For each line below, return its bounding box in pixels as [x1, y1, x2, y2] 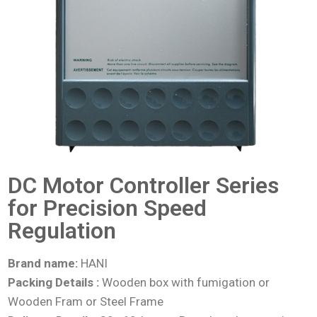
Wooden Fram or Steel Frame [8, 294, 164, 309]
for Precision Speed [8, 194, 207, 221]
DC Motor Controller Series [8, 171, 279, 199]
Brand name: [8, 255, 79, 270]
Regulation [8, 217, 117, 244]
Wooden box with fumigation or [99, 275, 270, 289]
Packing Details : [8, 275, 100, 289]
